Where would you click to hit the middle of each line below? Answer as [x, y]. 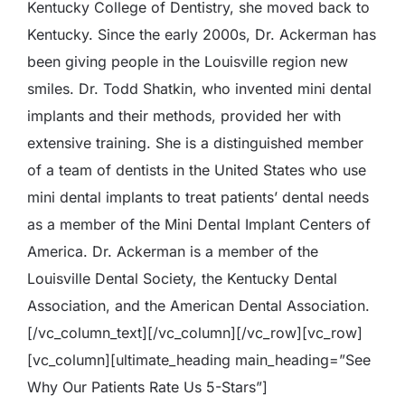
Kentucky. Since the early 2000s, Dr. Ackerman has [202, 34]
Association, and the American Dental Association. [198, 305]
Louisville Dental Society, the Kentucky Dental [182, 278]
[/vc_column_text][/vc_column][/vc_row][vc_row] [195, 332]
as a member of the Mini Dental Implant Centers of [199, 224]
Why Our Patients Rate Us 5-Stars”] [147, 386]
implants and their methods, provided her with [184, 115]
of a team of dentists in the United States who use [197, 170]
